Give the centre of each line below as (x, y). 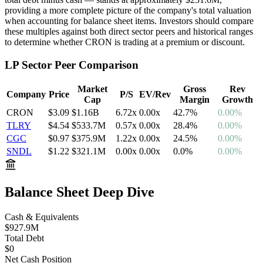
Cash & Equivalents (42, 217)
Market (92, 89)
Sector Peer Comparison (79, 65)
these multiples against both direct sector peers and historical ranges (129, 31)
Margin (194, 100)
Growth (237, 100)
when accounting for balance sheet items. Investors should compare (129, 21)
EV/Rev (155, 95)
